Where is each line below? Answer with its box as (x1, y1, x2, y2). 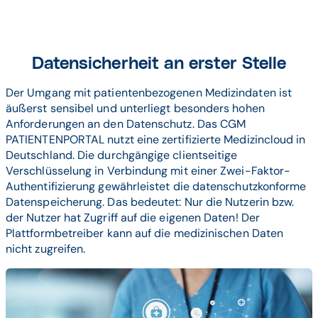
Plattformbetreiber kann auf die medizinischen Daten (6, 226, 284, 241)
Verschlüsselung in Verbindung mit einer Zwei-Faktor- (6, 163, 291, 179)
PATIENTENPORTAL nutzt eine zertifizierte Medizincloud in (6, 132, 306, 148)
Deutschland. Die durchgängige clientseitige (6, 148, 238, 163)
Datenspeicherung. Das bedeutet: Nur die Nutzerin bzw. (6, 194, 295, 210)
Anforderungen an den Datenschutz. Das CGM (6, 116, 246, 132)
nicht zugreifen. (6, 241, 86, 257)
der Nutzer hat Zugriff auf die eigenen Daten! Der (6, 210, 260, 226)
